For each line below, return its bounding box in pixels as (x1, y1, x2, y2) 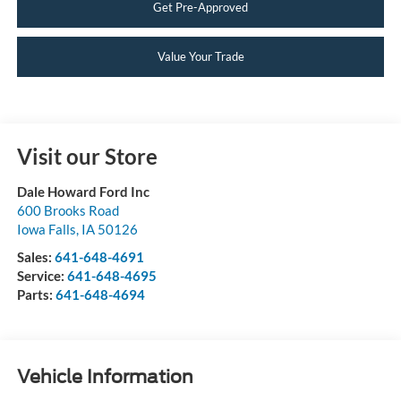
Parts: (16, 286, 55, 303)
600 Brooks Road (16, 202, 119, 219)
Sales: (16, 249, 55, 266)
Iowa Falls (16, 221, 76, 238)
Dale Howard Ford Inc (16, 183, 149, 200)
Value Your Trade (157, 48, 244, 64)
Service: (16, 268, 67, 285)
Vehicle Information (16, 365, 193, 388)
